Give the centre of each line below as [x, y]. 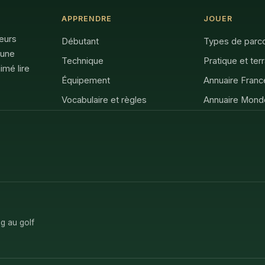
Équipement [85, 80]
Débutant [80, 41]
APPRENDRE [86, 18]
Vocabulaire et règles [104, 100]
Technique [82, 61]
